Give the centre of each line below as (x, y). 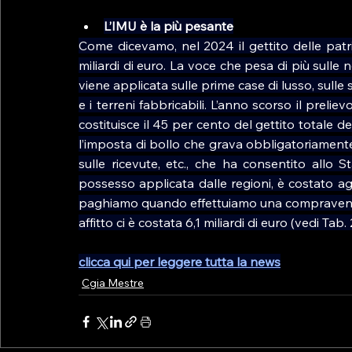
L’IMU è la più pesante (169, 26)
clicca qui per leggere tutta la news (180, 262)
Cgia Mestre (113, 283)
